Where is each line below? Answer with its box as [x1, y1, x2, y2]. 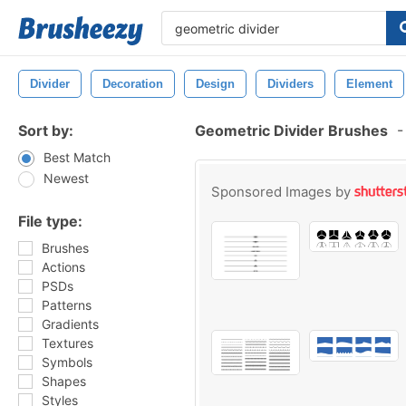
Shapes [42, 373, 86, 389]
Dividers [267, 77, 314, 91]
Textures [42, 335, 93, 351]
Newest [43, 170, 89, 186]
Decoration [102, 77, 163, 91]
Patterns [42, 297, 92, 313]
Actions [42, 259, 85, 275]
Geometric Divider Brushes [195, 121, 388, 140]
